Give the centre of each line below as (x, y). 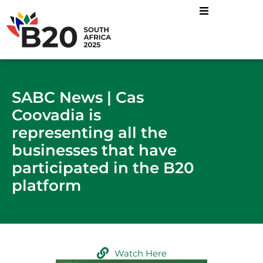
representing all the (90, 132)
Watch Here (140, 253)
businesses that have (94, 150)
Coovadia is (56, 114)
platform (46, 185)
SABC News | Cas (78, 97)
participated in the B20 (103, 167)
